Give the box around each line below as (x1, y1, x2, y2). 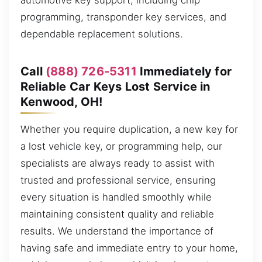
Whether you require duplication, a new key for (20, 123, 238, 136)
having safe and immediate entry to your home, (20, 242, 238, 254)
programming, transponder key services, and (20, 11, 226, 23)
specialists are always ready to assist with (20, 157, 215, 170)
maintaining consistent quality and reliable (20, 208, 214, 220)
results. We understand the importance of (20, 225, 213, 237)
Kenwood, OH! (20, 94, 103, 109)
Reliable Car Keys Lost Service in (20, 79, 211, 94)
